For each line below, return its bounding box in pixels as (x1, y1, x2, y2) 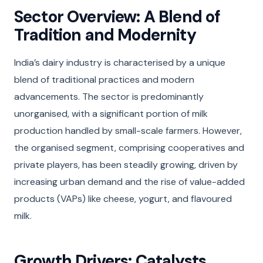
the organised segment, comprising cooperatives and (14, 141, 244, 154)
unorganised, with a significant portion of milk (14, 107, 208, 120)
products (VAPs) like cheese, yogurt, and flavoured (14, 192, 232, 205)
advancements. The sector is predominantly (14, 90, 204, 103)
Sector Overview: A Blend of (14, 5, 221, 28)
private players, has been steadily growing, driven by (14, 158, 238, 171)
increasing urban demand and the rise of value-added (14, 175, 245, 188)
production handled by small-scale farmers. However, (14, 124, 242, 137)
